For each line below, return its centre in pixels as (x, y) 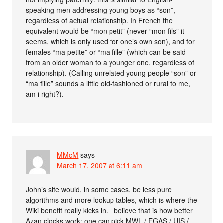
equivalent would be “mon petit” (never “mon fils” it (105, 31)
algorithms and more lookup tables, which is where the (112, 199)
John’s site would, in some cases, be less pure (99, 189)
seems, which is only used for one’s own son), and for (111, 41)
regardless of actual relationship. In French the (100, 20)
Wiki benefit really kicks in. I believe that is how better (110, 210)
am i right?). (45, 93)
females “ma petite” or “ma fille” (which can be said (106, 52)
